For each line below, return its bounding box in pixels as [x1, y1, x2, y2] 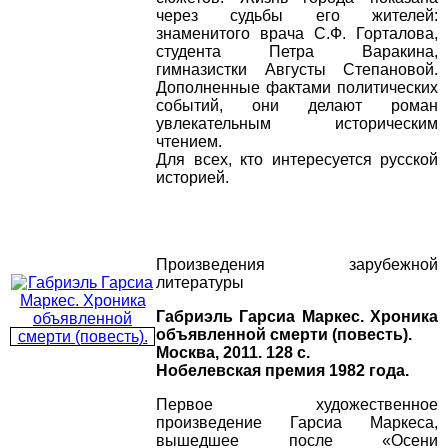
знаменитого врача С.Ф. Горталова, [156, 25, 438, 43]
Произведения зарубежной [156, 256, 438, 274]
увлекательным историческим [156, 115, 438, 133]
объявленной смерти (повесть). [156, 326, 412, 344]
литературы [156, 274, 244, 292]
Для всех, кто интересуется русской [156, 151, 438, 169]
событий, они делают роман [156, 97, 438, 115]
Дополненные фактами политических [156, 79, 438, 97]
